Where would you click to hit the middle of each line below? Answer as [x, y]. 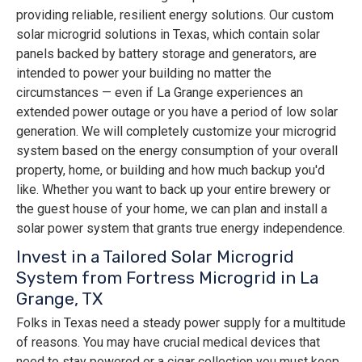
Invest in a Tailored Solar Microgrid [155, 257]
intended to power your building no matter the [144, 74]
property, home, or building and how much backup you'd [170, 170]
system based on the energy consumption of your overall [177, 151]
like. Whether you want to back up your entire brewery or [173, 190]
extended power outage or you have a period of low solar [177, 112]
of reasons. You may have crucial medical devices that [168, 343]
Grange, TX [59, 299]
